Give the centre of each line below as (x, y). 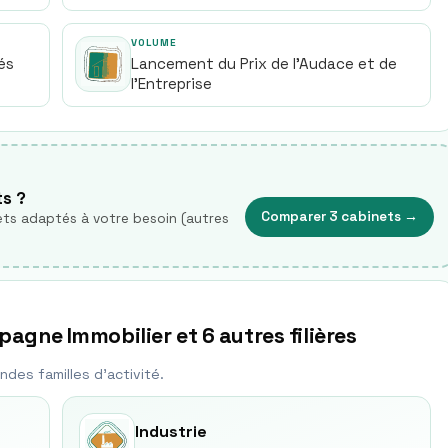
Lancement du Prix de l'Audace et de (264, 63)
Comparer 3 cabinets (331, 216)
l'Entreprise (171, 83)
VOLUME (154, 42)
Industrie (171, 431)
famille (58, 374)
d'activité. (127, 374)
